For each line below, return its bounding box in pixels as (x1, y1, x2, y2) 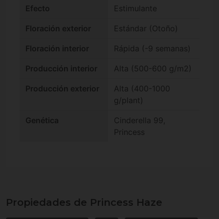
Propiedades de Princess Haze (6, 197, 162, 209)
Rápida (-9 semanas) (114, 44, 191, 54)
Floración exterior (25, 23, 91, 34)
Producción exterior (25, 84, 99, 94)
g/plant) (114, 95, 143, 106)
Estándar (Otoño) (114, 23, 178, 34)
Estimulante (114, 3, 157, 14)
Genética (25, 115, 59, 126)
